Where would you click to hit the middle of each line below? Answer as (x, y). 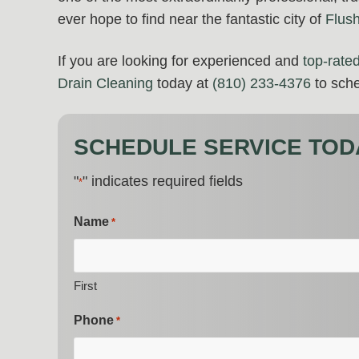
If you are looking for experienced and (180, 61)
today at (183, 83)
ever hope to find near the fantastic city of (192, 19)
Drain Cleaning (105, 83)
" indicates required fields (163, 181)
